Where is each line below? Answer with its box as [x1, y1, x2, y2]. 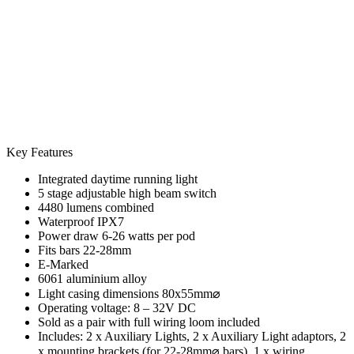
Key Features [6, 145, 73, 159]
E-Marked [38, 257, 88, 271]
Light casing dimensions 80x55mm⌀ [38, 286, 220, 300]
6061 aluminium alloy [38, 271, 147, 285]
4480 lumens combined [38, 200, 154, 214]
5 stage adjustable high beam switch [38, 186, 217, 200]
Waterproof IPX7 [38, 214, 124, 228]
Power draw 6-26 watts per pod [38, 228, 195, 243]
